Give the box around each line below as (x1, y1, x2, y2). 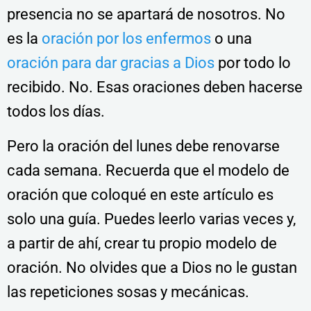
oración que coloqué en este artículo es (7, 185, 274, 203)
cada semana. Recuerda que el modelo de (7, 161, 289, 179)
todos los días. (7, 102, 105, 120)
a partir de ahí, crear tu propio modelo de (7, 234, 277, 252)
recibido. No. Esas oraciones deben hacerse (7, 78, 303, 96)
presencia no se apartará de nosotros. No (7, 5, 285, 23)
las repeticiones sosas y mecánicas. (7, 283, 249, 301)
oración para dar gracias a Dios (7, 53, 215, 72)
